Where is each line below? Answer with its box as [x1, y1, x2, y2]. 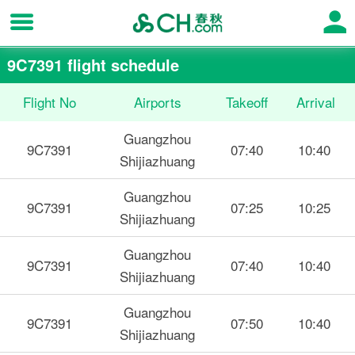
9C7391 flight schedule [6, 53, 179, 77]
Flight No [22, 92, 76, 113]
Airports [133, 92, 181, 113]
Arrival [296, 92, 335, 113]
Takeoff [225, 92, 268, 113]
